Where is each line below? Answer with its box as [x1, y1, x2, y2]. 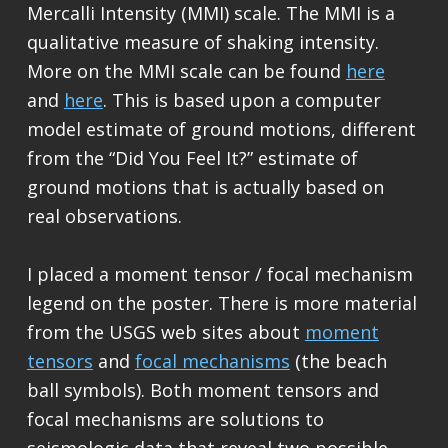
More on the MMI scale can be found [26, 59, 346, 84]
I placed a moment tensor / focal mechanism [26, 262, 413, 287]
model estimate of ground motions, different [26, 117, 416, 142]
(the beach [289, 349, 387, 374]
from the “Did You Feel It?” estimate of [26, 146, 358, 171]
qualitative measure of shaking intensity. [26, 30, 379, 55]
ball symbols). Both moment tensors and [26, 378, 379, 403]
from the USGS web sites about [26, 320, 305, 345]
